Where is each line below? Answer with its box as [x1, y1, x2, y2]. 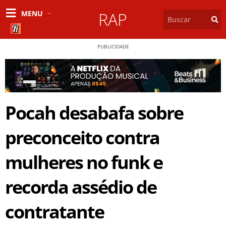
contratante [5, 199, 104, 224]
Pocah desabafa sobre [5, 100, 183, 126]
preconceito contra [5, 125, 159, 150]
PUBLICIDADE [97, 43, 129, 50]
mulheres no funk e [5, 150, 162, 175]
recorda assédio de [5, 175, 156, 200]
